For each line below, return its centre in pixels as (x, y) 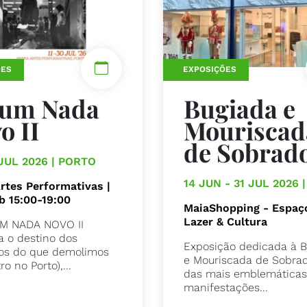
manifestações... (226, 287)
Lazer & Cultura (226, 221)
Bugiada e (240, 108)
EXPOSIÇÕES (210, 70)
